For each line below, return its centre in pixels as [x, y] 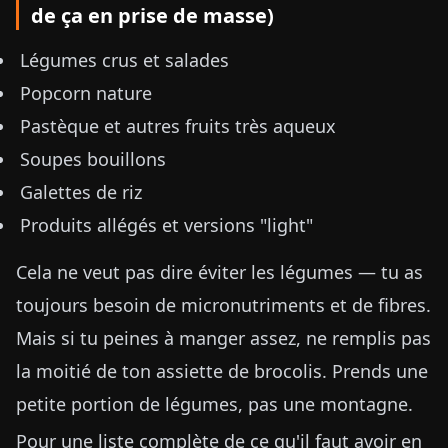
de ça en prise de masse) [152, 15]
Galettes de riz [81, 192]
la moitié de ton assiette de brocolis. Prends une [222, 371]
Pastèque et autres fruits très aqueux [178, 126]
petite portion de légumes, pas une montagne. [214, 404]
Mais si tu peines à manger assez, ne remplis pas [223, 338]
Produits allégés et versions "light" [166, 225]
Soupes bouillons [93, 159]
